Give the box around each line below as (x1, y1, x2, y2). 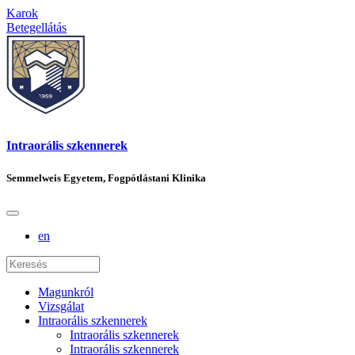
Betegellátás (6, 20, 67, 34)
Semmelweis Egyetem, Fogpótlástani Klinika (6, 171, 206, 184)
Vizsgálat (38, 300, 84, 314)
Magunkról (38, 285, 94, 300)
